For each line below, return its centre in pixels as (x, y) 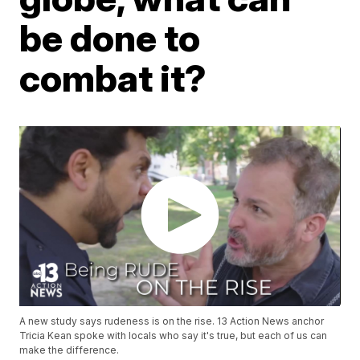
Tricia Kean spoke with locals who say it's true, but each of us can (174, 336)
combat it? (113, 78)
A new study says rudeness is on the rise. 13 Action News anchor (172, 321)
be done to (110, 38)
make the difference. (70, 350)
